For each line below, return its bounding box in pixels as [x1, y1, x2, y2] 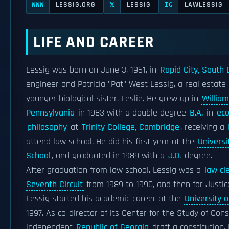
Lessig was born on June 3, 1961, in [26, 64, 159, 76]
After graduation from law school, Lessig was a [26, 165, 203, 176]
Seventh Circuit [26, 179, 83, 190]
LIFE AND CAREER [33, 32, 154, 53]
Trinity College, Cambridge [82, 122, 179, 133]
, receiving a [180, 122, 227, 133]
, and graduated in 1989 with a [52, 150, 167, 162]
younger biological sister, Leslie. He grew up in [26, 93, 201, 104]
